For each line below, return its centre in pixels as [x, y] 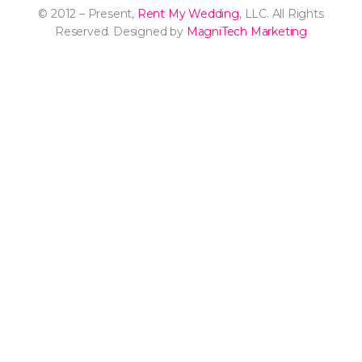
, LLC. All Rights [281, 13]
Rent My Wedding [188, 13]
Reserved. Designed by [121, 31]
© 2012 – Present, [88, 13]
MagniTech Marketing [246, 31]
